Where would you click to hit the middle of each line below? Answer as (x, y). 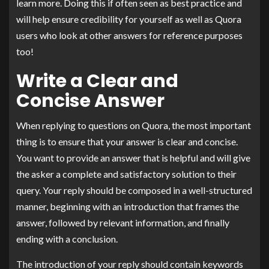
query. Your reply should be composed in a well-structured (134, 190)
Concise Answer (90, 101)
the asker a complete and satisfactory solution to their (126, 174)
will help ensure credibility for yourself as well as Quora (129, 19)
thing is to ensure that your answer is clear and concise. (127, 141)
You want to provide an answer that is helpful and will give (133, 157)
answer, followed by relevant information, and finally (123, 222)
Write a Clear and (97, 81)
